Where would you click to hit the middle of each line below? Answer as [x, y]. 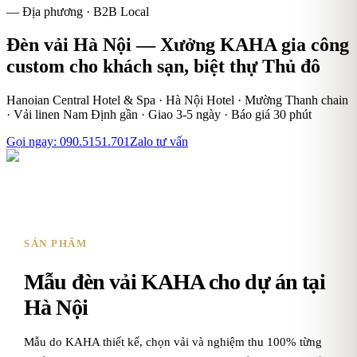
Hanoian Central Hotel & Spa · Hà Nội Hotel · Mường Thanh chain [177, 100]
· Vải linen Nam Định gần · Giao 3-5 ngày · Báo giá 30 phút [159, 115]
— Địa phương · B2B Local [78, 11]
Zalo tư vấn [159, 142]
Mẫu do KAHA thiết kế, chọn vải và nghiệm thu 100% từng [173, 341]
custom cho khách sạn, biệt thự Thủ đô [163, 67]
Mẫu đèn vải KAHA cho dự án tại [175, 281]
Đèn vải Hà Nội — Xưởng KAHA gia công [178, 45]
